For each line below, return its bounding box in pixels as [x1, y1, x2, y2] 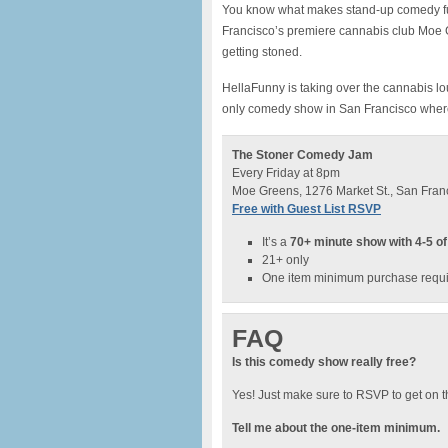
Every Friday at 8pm [232, 166, 340, 180]
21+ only [262, 253, 309, 267]
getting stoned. [222, 45, 302, 59]
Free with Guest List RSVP [232, 202, 381, 216]
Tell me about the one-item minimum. [232, 421, 440, 435]
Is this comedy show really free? [232, 355, 416, 369]
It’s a [262, 235, 290, 249]
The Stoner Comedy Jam [232, 148, 373, 162]
